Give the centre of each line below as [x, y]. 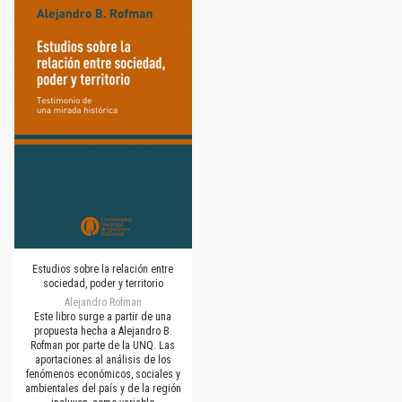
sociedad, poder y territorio [103, 283]
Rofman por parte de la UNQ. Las [103, 345]
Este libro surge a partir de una [103, 316]
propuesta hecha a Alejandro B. [103, 331]
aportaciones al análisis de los [103, 359]
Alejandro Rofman [103, 302]
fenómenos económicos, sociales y [103, 374]
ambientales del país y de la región [103, 388]
